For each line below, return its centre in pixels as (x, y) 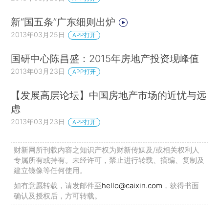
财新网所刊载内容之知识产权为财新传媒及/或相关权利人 (107, 150)
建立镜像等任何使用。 (51, 171)
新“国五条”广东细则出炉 (65, 22)
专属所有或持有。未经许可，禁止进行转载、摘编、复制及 (109, 160)
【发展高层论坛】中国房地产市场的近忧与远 (109, 95)
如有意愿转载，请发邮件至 (58, 186)
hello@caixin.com (132, 186)
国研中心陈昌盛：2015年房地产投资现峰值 (105, 59)
